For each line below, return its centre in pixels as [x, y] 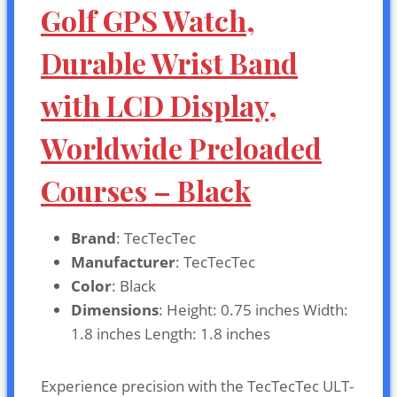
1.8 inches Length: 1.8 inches [171, 333]
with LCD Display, [159, 105]
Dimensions [115, 309]
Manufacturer [123, 261]
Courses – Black [146, 190]
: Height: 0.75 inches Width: [253, 309]
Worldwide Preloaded [181, 147]
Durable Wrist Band [169, 62]
